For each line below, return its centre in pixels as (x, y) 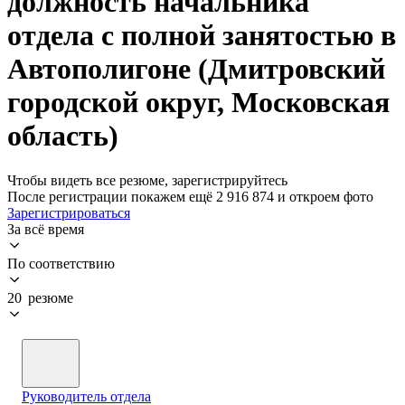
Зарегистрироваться (69, 212)
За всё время (46, 229)
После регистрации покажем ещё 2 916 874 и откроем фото (190, 196)
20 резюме (40, 297)
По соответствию (61, 263)
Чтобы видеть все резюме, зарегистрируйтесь (147, 180)
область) (63, 136)
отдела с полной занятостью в (202, 36)
